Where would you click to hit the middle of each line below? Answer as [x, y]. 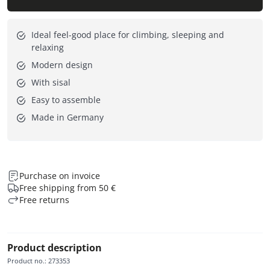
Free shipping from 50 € [67, 187]
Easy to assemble [66, 99]
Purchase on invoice [60, 175]
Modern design [62, 64]
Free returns [44, 199]
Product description [55, 247]
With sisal [51, 82]
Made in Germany [67, 117]
